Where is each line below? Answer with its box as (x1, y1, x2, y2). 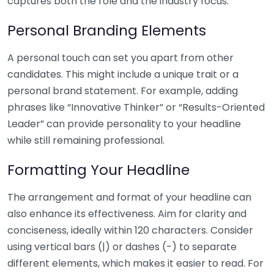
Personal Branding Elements (7, 20, 206, 40)
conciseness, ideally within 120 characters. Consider (7, 223, 253, 237)
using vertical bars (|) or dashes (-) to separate (7, 239, 237, 254)
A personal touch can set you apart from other (7, 50, 234, 65)
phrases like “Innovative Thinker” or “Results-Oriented (7, 100, 265, 114)
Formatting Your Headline (7, 159, 190, 180)
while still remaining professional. (7, 133, 165, 147)
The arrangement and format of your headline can (7, 190, 251, 204)
